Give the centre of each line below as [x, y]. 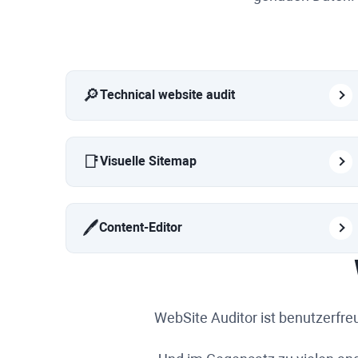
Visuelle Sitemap [148, 161]
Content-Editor [141, 228]
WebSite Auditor [206, 317]
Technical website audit [167, 95]
